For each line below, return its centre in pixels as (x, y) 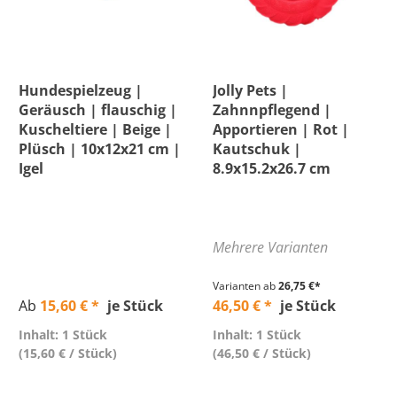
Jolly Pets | (250, 90)
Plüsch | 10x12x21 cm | (100, 149)
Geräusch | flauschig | (98, 110)
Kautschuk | (257, 149)
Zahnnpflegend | (272, 110)
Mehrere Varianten (270, 247)
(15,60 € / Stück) (68, 353)
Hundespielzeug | (81, 90)
